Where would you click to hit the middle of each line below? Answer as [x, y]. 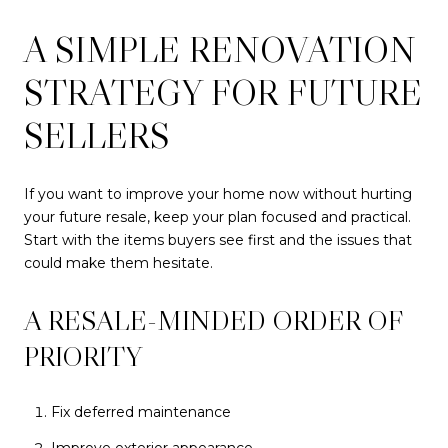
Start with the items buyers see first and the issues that [218, 240]
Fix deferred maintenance [140, 411]
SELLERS [97, 135]
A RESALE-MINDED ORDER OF [213, 319]
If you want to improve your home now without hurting [218, 194]
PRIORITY [83, 355]
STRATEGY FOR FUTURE [223, 92]
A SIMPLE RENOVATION [220, 49]
